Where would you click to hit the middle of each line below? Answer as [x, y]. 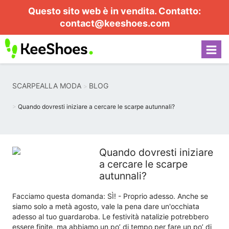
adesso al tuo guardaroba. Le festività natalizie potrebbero [110, 216]
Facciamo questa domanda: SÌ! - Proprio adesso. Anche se [110, 196]
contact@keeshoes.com [114, 23]
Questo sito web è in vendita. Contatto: [114, 11]
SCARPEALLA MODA [47, 86]
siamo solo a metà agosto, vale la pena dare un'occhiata [106, 206]
